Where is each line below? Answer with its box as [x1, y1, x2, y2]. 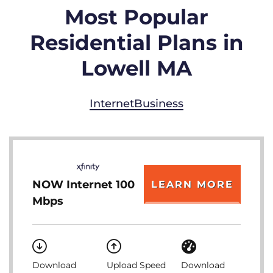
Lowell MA [81, 55, 192, 81]
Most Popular [65, 4, 208, 30]
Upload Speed [107, 260, 166, 271]
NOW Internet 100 [32, 178, 135, 191]
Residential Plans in [29, 30, 244, 55]
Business [134, 97, 183, 110]
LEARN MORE [151, 179, 233, 190]
